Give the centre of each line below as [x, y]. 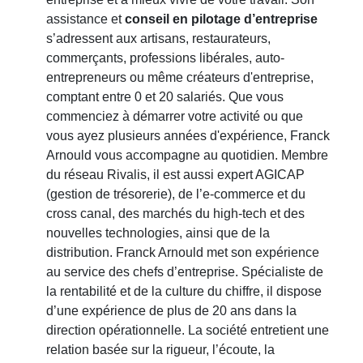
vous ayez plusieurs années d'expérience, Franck [188, 136]
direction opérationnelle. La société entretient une [188, 330]
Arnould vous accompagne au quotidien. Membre [188, 155]
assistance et [86, 19]
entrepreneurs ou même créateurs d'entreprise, [180, 77]
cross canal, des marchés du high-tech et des [176, 214]
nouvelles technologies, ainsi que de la [158, 233]
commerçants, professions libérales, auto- [166, 58]
